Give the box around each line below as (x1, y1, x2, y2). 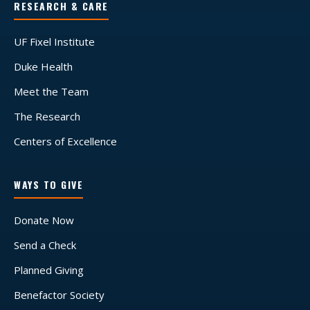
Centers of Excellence (14, 134, 117, 148)
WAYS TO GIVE (14, 177, 83, 192)
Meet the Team (14, 84, 89, 98)
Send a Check (14, 238, 76, 252)
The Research (14, 109, 80, 123)
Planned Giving (14, 263, 84, 277)
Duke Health (14, 60, 73, 73)
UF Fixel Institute (14, 35, 95, 48)
